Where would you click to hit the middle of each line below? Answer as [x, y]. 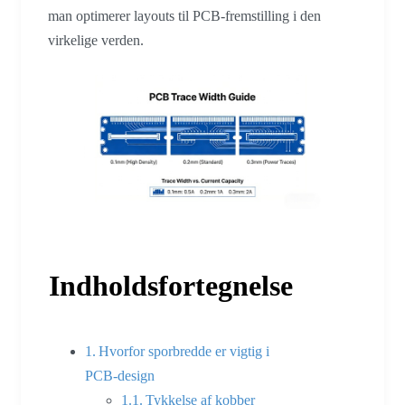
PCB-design [120, 375]
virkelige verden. [96, 41]
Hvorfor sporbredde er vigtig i [184, 351]
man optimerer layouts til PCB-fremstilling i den [184, 16]
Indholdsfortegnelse [171, 285]
